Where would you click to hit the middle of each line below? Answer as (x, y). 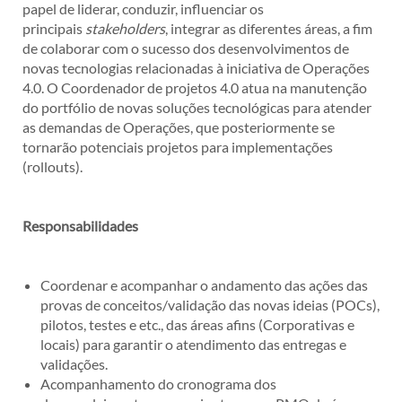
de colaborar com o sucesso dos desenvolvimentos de (186, 48)
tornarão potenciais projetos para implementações (178, 147)
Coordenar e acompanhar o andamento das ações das (204, 285)
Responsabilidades (80, 226)
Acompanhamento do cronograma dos (158, 384)
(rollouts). (52, 166)
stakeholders (125, 28)
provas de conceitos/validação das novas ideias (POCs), (210, 305)
